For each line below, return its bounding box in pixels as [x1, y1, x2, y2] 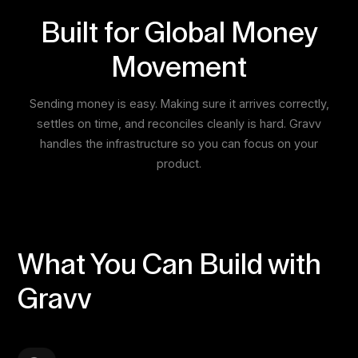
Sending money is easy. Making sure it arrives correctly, [29, 97, 329, 111]
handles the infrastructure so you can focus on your [40, 137, 318, 151]
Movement [111, 54, 247, 83]
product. [157, 157, 201, 171]
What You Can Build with [18, 251, 322, 280]
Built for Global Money [40, 19, 318, 49]
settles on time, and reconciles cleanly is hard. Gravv [37, 117, 321, 131]
